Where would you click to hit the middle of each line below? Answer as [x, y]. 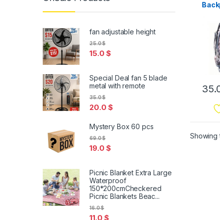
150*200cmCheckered [125, 188]
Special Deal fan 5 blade [128, 78]
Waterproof [108, 180]
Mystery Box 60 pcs [122, 126]
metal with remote [117, 85]
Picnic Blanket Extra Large [131, 172]
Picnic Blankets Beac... [124, 196]
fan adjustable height [123, 31]
